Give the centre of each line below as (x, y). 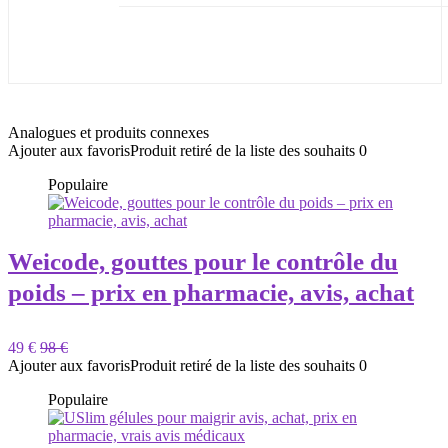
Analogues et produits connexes (108, 132)
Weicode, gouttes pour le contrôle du (203, 261)
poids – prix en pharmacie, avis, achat (211, 292)
